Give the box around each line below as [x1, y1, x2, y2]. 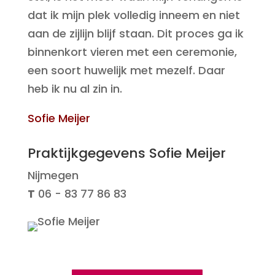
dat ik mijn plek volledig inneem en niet [27, 7, 240, 23]
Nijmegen [27, 168, 79, 183]
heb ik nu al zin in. [27, 81, 122, 96]
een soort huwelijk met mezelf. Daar [27, 63, 225, 78]
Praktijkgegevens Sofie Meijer [27, 144, 226, 163]
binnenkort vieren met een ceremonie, [27, 44, 237, 60]
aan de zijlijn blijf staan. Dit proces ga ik [27, 26, 244, 41]
